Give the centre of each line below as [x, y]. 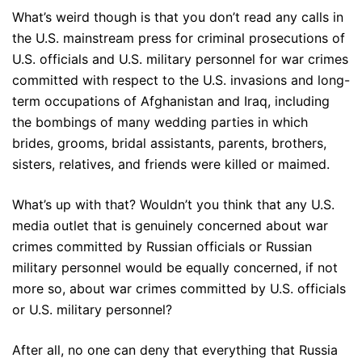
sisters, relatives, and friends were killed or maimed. [171, 164]
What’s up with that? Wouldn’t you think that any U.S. [173, 204]
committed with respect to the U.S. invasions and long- [181, 80]
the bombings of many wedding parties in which [160, 122]
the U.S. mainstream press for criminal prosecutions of [179, 38]
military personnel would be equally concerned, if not [175, 267]
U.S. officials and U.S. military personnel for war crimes [180, 59]
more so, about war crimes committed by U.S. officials [179, 288]
